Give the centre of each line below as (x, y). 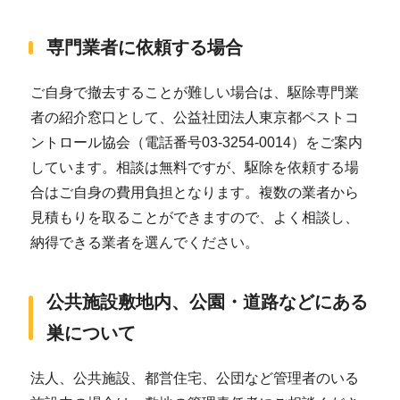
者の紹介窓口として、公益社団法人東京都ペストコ (194, 117)
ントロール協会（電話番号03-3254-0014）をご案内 (196, 142)
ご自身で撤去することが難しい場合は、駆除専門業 (194, 92)
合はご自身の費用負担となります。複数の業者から (194, 192)
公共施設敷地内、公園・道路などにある (207, 301)
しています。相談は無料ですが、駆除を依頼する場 (194, 167)
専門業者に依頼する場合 (145, 47)
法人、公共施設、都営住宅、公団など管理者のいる (194, 378)
